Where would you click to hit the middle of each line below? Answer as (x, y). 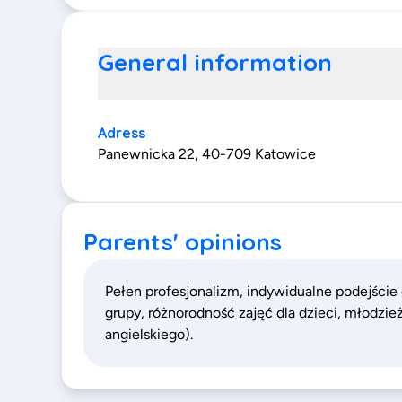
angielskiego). (149, 334)
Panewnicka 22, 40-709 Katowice (207, 154)
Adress (122, 133)
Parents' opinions (183, 242)
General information (215, 62)
